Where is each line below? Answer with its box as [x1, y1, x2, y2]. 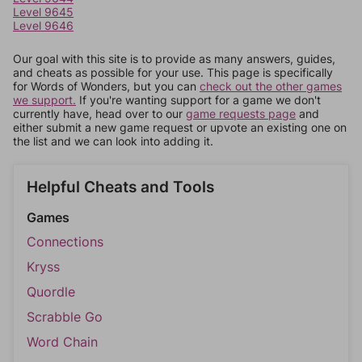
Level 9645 [13, 5, 74, 19]
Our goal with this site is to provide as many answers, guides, [13, 52, 335, 65]
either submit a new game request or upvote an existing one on [13, 120, 347, 134]
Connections [27, 234, 103, 250]
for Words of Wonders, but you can [13, 79, 200, 93]
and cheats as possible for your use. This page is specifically [13, 65, 333, 79]
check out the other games [200, 79, 342, 93]
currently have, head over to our [13, 107, 186, 120]
